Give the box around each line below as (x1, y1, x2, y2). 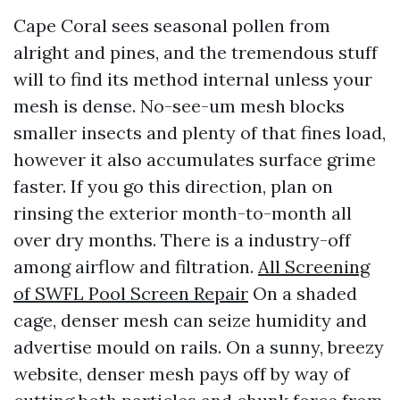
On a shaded (248, 282, 357, 304)
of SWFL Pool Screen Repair (13, 282, 248, 304)
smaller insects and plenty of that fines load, (13, 121, 386, 144)
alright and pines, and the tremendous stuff (13, 41, 378, 63)
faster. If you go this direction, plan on (13, 175, 333, 197)
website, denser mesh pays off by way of (13, 362, 350, 385)
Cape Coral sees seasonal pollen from (13, 14, 330, 37)
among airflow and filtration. (13, 255, 258, 278)
